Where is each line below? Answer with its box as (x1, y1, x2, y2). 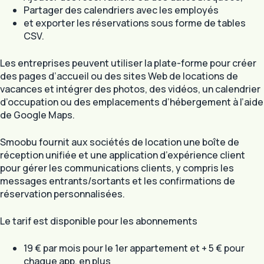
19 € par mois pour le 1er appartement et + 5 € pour (24, 241, 245, 255)
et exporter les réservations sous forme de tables (24, 16, 246, 29)
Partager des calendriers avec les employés (24, 3, 219, 16)
